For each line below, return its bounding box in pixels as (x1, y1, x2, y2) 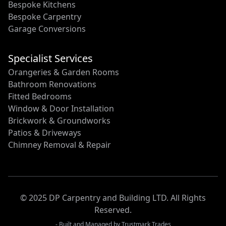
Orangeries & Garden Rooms (8, 67, 119, 78)
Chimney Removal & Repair (8, 139, 111, 150)
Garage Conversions (8, 23, 86, 34)
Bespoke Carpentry (8, 11, 81, 22)
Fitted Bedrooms (8, 91, 72, 102)
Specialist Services (8, 51, 93, 65)
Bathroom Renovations (8, 79, 96, 90)
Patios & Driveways (8, 127, 81, 138)
